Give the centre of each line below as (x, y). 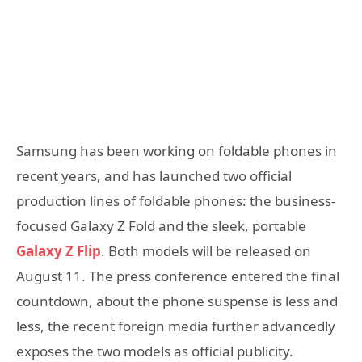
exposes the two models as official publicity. (155, 351)
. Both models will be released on (206, 251)
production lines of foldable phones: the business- (176, 201)
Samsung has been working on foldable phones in (177, 151)
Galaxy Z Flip (59, 251)
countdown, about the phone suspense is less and (177, 301)
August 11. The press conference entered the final (178, 276)
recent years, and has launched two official (154, 176)
